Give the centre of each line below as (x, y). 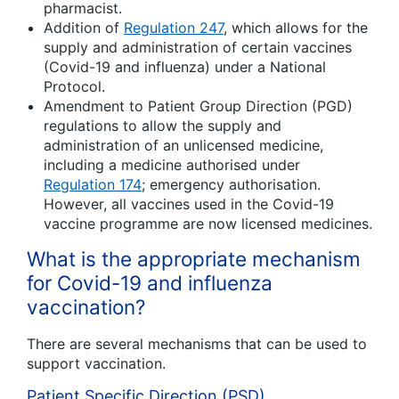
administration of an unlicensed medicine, (183, 146)
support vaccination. (96, 364)
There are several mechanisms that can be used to (197, 344)
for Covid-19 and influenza (150, 283)
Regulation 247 (174, 28)
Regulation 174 (93, 185)
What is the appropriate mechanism (194, 259)
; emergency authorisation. (231, 185)
